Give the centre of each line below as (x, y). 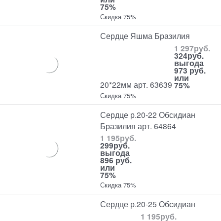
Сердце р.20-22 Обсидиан (148, 114)
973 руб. (190, 70)
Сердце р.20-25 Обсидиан (148, 204)
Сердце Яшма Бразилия (145, 36)
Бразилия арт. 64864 (138, 126)
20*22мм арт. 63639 (136, 85)
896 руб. (116, 160)
